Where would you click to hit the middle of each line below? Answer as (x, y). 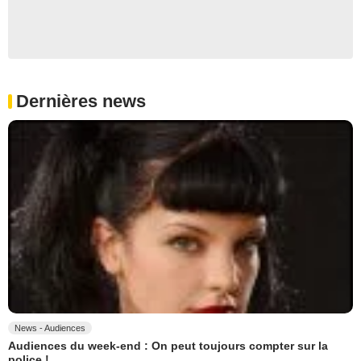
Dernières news (81, 101)
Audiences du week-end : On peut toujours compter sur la (168, 346)
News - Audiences (50, 328)
